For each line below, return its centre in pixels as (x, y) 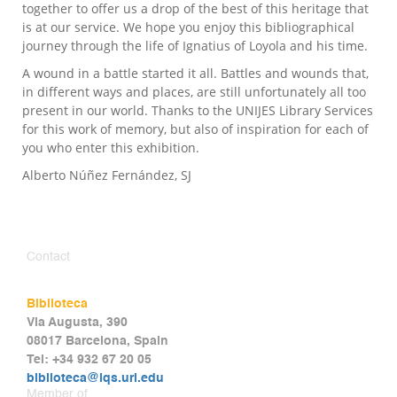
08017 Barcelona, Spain (97, 342)
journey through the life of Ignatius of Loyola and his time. (195, 46)
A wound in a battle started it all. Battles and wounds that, (195, 74)
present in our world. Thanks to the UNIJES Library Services (198, 111)
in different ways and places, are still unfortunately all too (194, 92)
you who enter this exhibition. (111, 148)
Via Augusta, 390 (77, 323)
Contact (48, 257)
